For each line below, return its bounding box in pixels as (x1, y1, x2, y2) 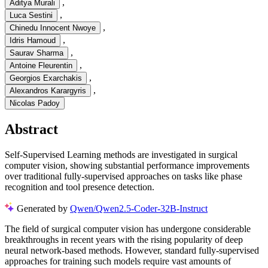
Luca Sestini (10, 11, 53, 20)
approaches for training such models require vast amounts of (5, 255, 231, 266)
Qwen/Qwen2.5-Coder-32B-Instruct (70, 203, 208, 214)
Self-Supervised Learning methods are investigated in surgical (5, 149, 237, 160)
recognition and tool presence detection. (5, 181, 154, 192)
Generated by (17, 203, 70, 214)
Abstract (5, 121, 58, 138)
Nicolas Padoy (10, 99, 60, 108)
